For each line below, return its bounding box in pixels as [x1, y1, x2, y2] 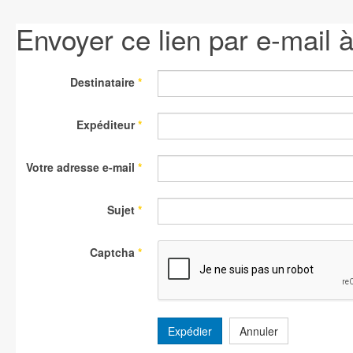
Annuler [240, 323, 278, 339]
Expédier [168, 323, 212, 339]
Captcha [90, 244, 135, 260]
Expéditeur [76, 117, 135, 132]
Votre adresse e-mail [26, 159, 135, 175]
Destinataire [70, 74, 135, 90]
